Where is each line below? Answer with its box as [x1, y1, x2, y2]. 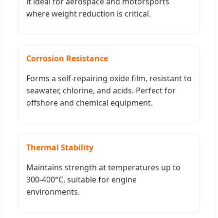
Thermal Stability [26, 142, 93, 153]
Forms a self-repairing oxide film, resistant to [26, 73, 192, 84]
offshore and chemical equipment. [26, 97, 153, 108]
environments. [26, 186, 80, 197]
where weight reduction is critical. [26, 8, 151, 19]
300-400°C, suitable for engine [26, 174, 137, 185]
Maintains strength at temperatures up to [26, 162, 181, 173]
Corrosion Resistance [26, 53, 108, 64]
